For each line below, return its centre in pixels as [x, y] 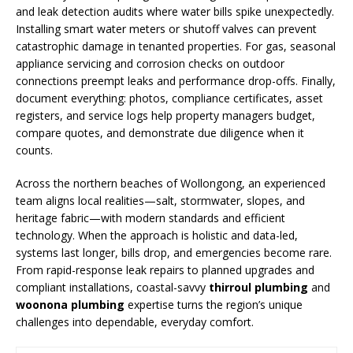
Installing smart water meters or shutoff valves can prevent [166, 29]
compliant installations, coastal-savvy [112, 287]
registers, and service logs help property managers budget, [165, 115]
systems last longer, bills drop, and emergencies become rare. [174, 253]
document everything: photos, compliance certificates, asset [169, 98]
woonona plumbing [70, 305]
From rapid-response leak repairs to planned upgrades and [165, 270]
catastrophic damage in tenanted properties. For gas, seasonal [176, 46]
